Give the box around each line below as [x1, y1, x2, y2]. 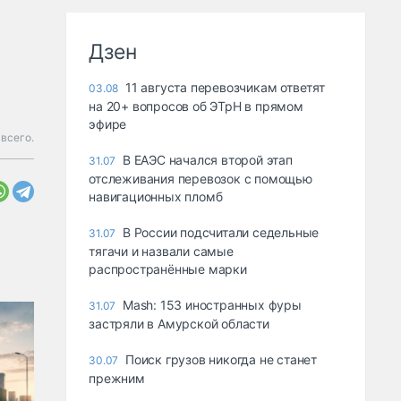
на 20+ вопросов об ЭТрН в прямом [89, 98, 303, 115]
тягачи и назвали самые [89, 243, 234, 260]
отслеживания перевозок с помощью [89, 171, 312, 187]
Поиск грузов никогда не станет [125, 352, 318, 368]
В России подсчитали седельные [123, 225, 320, 241]
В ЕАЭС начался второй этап [123, 152, 293, 168]
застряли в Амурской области [89, 316, 269, 332]
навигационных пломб [89, 189, 223, 205]
